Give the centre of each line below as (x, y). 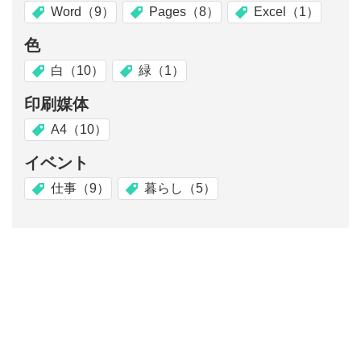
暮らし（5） (180, 188)
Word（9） (83, 11)
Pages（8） (184, 11)
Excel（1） (286, 11)
